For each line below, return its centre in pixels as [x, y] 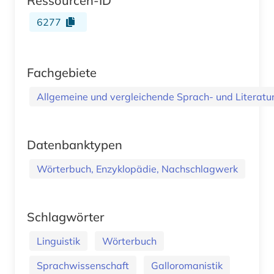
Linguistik [58, 241]
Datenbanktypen [75, 144]
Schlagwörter [65, 217]
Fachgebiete [62, 72]
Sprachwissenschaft [83, 265]
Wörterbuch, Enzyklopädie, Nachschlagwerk [137, 168]
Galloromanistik [187, 265]
